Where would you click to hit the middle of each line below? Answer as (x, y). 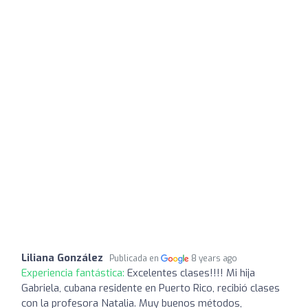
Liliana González (62, 257)
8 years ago (214, 258)
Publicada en (135, 258)
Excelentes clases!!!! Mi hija (191, 273)
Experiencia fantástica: (74, 273)
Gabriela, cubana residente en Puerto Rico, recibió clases (151, 288)
